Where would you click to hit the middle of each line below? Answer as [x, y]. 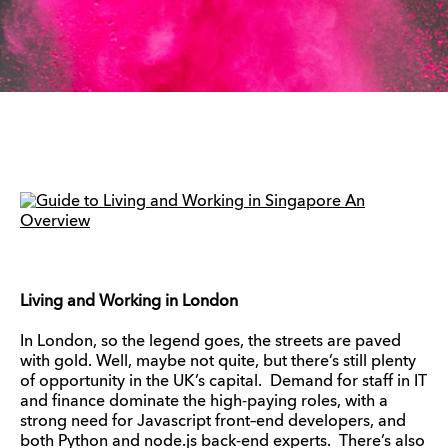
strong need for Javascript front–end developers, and [213, 422]
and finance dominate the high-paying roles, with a [204, 402]
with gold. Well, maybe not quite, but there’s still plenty [218, 362]
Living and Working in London [129, 302]
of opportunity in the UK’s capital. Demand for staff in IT [223, 382]
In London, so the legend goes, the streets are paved [210, 342]
